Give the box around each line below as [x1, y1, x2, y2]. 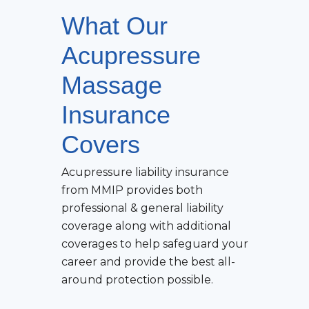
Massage [61, 71, 162, 99]
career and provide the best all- [61, 255, 235, 268]
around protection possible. [61, 273, 213, 286]
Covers [61, 130, 140, 159]
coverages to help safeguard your [61, 237, 248, 250]
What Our [61, 12, 168, 40]
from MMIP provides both [61, 183, 203, 197]
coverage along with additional [61, 219, 231, 232]
